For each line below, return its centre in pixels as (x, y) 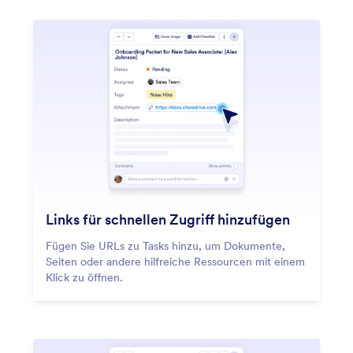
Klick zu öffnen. (84, 278)
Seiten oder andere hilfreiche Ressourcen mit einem (175, 262)
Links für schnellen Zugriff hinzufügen (168, 220)
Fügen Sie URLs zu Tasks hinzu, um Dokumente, (165, 246)
